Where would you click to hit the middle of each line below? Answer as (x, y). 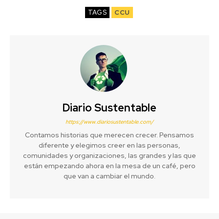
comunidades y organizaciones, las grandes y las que (109, 155)
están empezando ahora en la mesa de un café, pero (109, 165)
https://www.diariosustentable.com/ (109, 121)
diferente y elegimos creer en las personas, (109, 145)
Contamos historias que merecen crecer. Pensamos (109, 135)
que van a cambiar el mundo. (109, 176)
